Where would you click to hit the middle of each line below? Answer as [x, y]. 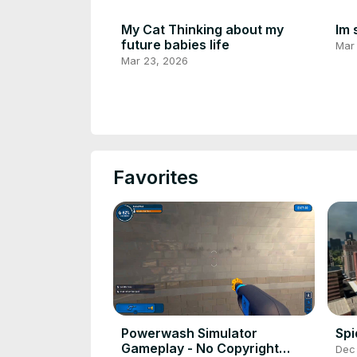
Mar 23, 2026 [155, 60]
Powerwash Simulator [189, 333]
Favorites [156, 178]
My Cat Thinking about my [202, 29]
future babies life [175, 44]
